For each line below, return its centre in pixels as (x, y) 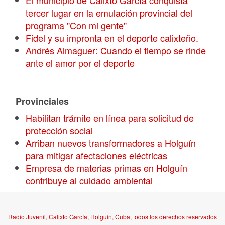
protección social (59, 130)
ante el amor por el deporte (80, 63)
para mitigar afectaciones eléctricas (96, 155)
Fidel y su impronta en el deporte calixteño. (112, 38)
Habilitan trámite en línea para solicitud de (109, 118)
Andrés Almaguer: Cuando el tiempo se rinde (116, 50)
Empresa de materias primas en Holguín (106, 168)
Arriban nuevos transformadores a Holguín (110, 143)
